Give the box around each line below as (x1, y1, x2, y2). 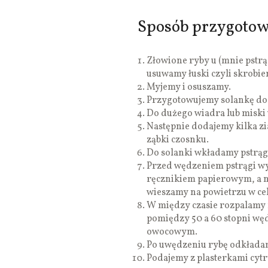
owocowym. (147, 226, 197, 239)
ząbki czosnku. (147, 133, 209, 147)
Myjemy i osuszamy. (147, 81, 231, 95)
